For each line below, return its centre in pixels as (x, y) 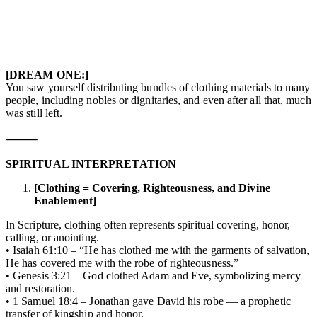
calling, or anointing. (52, 237)
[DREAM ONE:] (47, 74)
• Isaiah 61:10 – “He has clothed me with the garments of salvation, (158, 250)
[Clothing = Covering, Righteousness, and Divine (152, 188)
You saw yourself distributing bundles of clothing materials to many (158, 87)
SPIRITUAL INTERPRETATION (91, 163)
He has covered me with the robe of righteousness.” (122, 263)
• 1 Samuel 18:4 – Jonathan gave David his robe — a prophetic (148, 301)
